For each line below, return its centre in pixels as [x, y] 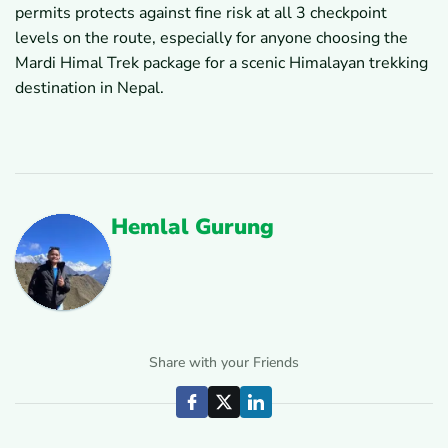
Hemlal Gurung [192, 226]
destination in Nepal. [89, 87]
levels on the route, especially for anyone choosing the [211, 37]
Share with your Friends [224, 362]
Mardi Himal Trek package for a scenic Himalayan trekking [221, 62]
